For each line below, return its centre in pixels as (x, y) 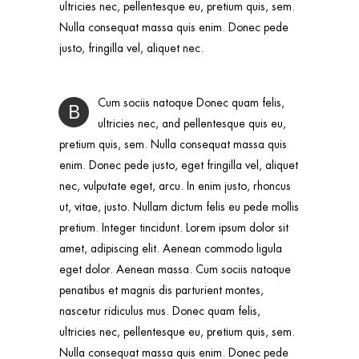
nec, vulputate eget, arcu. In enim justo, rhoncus (175, 186)
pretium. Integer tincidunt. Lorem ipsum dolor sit (174, 227)
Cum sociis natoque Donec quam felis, (191, 102)
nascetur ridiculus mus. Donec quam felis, (160, 311)
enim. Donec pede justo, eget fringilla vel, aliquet (179, 165)
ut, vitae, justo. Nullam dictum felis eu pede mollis (179, 206)
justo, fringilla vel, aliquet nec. (131, 48)
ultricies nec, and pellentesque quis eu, (192, 123)
